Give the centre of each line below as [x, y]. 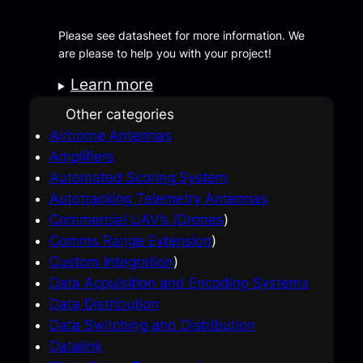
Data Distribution [104, 304]
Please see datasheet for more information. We [181, 36]
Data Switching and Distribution [152, 325]
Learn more [111, 85]
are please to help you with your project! [164, 53]
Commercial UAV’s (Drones [136, 220]
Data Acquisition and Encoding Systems [179, 283]
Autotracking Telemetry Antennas [158, 199]
